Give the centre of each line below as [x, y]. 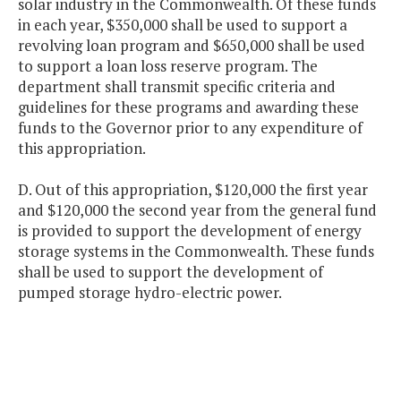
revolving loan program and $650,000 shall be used [192, 46]
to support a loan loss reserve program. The [168, 66]
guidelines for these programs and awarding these [188, 107]
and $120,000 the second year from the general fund [197, 210]
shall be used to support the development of [171, 272]
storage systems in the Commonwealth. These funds [196, 252]
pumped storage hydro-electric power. [150, 293]
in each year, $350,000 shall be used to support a [183, 25]
